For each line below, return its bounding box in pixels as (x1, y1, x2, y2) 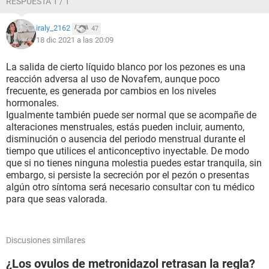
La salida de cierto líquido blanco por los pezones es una (6, 61, 246, 73)
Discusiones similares (6, 235, 85, 245)
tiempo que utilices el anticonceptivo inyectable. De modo (6, 145, 249, 157)
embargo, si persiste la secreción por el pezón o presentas (6, 169, 249, 181)
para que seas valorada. (6, 193, 107, 205)
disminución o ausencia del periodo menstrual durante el (6, 133, 246, 145)
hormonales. (6, 97, 59, 109)
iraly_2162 (36, 23, 70, 33)
